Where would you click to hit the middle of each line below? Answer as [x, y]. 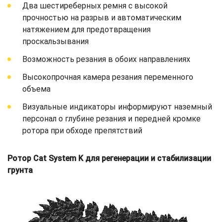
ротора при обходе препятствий [82, 131]
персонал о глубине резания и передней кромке [111, 119]
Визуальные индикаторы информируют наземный [117, 107]
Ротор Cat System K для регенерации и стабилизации [109, 159]
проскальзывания [55, 42]
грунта [20, 170]
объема [36, 89]
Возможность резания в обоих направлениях [106, 59]
